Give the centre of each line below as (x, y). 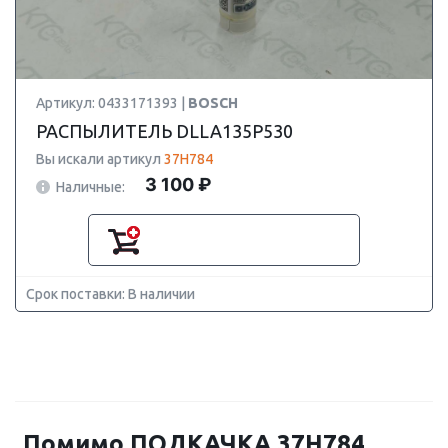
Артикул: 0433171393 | (112, 103)
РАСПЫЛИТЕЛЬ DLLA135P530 (164, 131)
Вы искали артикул (100, 159)
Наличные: (90, 186)
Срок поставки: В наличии (110, 294)
